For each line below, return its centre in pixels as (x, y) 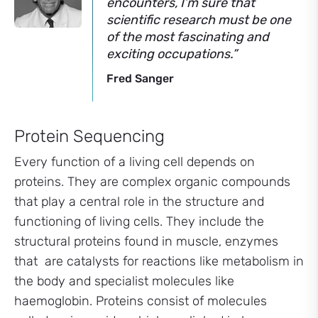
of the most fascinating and (188, 37)
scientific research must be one (199, 20)
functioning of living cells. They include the (139, 221)
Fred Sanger (140, 78)
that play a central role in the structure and (139, 202)
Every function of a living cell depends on (135, 162)
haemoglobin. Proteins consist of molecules (141, 301)
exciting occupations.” (172, 54)
